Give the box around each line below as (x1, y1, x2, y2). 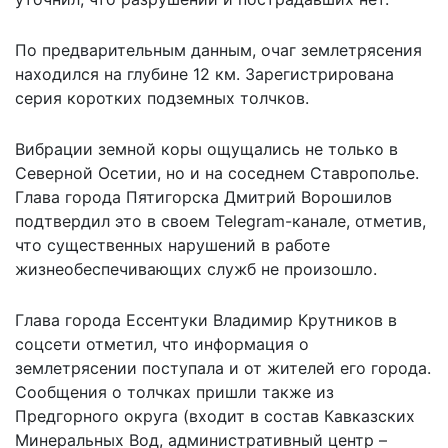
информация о (194, 333, 309, 354)
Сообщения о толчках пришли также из (15, 381, 334, 402)
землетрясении (15, 357, 137, 378)
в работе (256, 234, 330, 255)
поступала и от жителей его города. (137, 357, 431, 378)
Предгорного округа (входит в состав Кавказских (15, 405, 415, 426)
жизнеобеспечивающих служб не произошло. (15, 258, 377, 279)
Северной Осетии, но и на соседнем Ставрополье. (15, 162, 419, 183)
